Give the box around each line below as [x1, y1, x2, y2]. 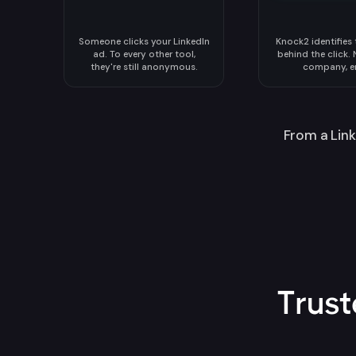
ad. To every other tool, [92, 48, 195, 60]
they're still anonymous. [90, 61, 198, 73]
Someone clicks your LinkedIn [78, 36, 210, 48]
